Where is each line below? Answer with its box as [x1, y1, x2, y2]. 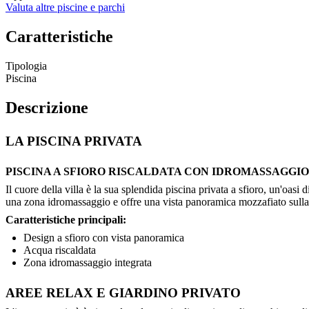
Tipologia [6, 59, 47, 72]
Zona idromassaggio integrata [23, 256, 152, 268]
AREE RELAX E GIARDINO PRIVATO [6, 285, 241, 300]
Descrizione [6, 98, 88, 117]
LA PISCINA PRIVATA [6, 133, 142, 148]
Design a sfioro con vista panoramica [23, 231, 184, 243]
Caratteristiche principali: [6, 213, 126, 226]
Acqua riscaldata [23, 243, 96, 256]
